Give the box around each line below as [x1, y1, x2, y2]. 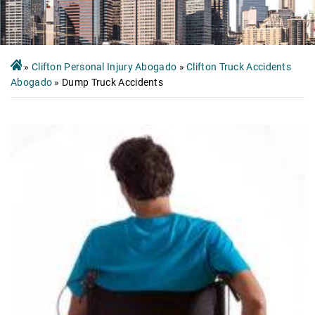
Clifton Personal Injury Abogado [31, 60, 177, 72]
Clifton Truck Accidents [186, 60, 292, 72]
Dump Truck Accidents [62, 76, 164, 88]
